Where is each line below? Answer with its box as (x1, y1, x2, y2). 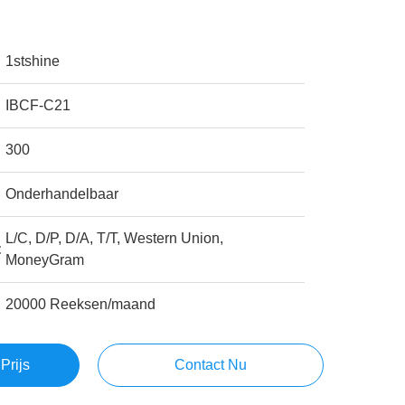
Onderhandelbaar (5, 186, 119, 202)
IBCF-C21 (5, 98, 71, 113)
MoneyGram (5, 252, 85, 268)
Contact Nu (174, 357, 247, 372)
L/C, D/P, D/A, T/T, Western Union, (5, 231, 224, 246)
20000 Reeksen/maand (5, 297, 156, 312)
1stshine (5, 53, 61, 69)
